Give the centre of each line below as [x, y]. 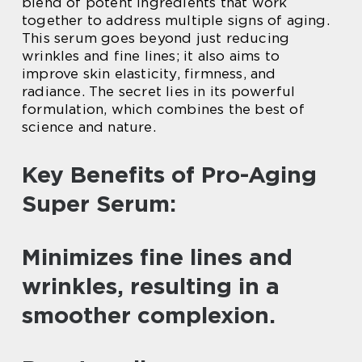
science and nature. [89, 126]
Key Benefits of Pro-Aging [169, 174]
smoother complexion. [149, 315]
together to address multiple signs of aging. [176, 20]
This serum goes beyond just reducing [156, 38]
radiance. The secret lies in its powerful [159, 91]
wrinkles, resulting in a [151, 286]
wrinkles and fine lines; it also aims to [151, 55]
